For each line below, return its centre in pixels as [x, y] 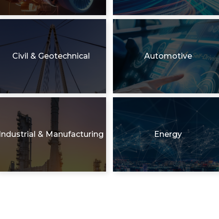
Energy [168, 134]
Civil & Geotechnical [51, 56]
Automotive [168, 56]
